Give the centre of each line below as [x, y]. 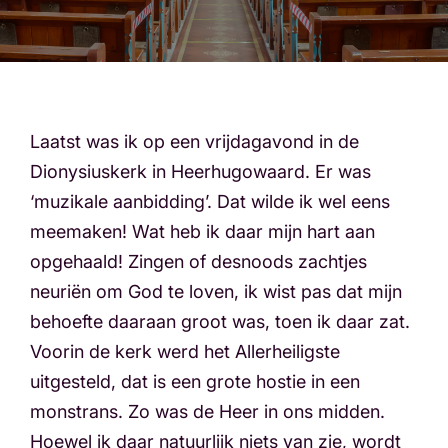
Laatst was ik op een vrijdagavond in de [194, 141]
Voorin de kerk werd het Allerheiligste [185, 351]
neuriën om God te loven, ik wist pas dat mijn [216, 291]
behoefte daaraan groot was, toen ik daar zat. [220, 321]
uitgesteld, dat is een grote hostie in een [195, 381]
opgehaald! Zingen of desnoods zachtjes [198, 261]
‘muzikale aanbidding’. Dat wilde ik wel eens [210, 201]
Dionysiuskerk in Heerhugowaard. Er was [200, 171]
